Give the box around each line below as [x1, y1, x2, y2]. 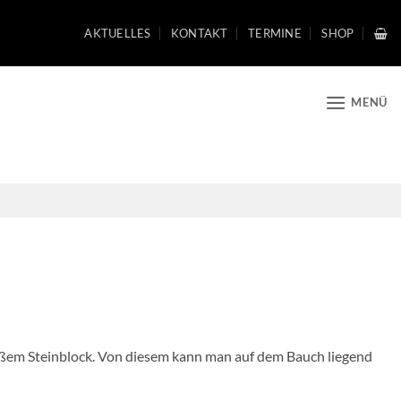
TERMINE [248, 26, 302, 40]
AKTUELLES [84, 26, 151, 40]
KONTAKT [170, 26, 228, 40]
